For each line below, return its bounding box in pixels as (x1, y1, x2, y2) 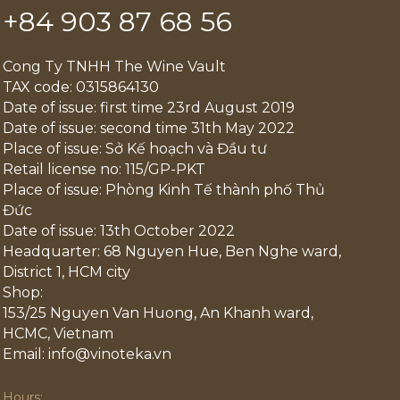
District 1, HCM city (3, 263, 131, 281)
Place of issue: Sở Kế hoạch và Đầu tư (3, 140, 268, 158)
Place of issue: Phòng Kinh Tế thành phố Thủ (3, 181, 326, 199)
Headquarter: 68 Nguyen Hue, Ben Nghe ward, (3, 243, 342, 261)
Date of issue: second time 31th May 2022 (3, 120, 296, 137)
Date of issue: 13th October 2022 (3, 222, 236, 240)
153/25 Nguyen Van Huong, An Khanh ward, (3, 304, 314, 322)
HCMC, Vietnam (3, 325, 114, 343)
